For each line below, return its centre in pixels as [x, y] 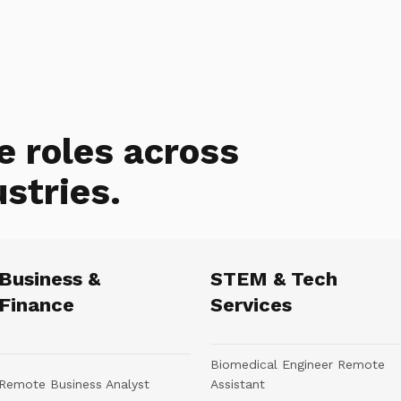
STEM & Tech [274, 279]
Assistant [238, 384]
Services [251, 305]
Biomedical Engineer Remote [298, 364]
